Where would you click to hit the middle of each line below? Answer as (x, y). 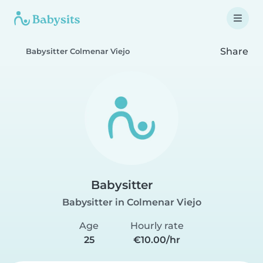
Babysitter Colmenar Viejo (78, 51)
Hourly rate (157, 226)
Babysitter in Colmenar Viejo (131, 202)
